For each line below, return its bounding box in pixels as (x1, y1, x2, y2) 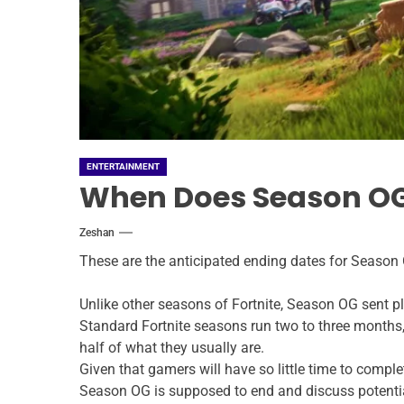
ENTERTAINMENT (87, 161, 160, 172)
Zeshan (79, 226, 115, 240)
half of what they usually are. (79, 339, 264, 357)
